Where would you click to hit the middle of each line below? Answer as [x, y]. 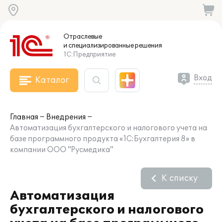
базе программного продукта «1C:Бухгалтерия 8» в [103, 139]
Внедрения [66, 117]
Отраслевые [83, 37]
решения [148, 46]
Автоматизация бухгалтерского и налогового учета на [109, 128]
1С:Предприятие [89, 55]
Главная [24, 117]
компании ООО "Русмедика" [61, 150]
